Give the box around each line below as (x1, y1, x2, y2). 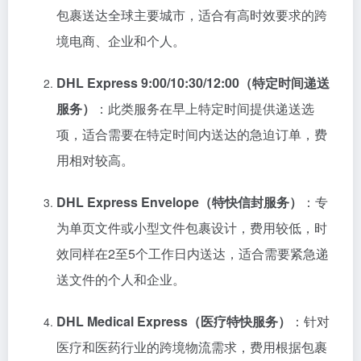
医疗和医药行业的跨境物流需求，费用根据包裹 (56, 338, 327, 357)
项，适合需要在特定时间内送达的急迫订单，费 (56, 125, 327, 144)
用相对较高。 (56, 151, 134, 170)
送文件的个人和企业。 (56, 270, 185, 289)
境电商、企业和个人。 (56, 31, 185, 51)
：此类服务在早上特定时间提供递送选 (95, 99, 314, 118)
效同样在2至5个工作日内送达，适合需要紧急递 (56, 244, 329, 263)
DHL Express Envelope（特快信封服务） (56, 193, 302, 212)
